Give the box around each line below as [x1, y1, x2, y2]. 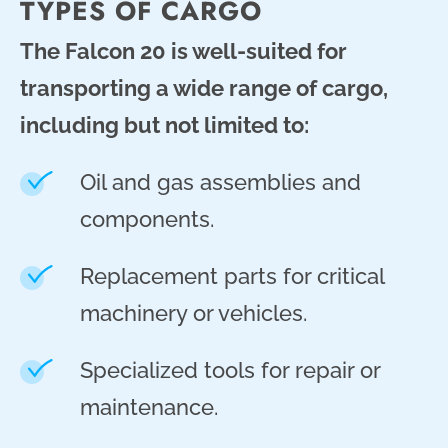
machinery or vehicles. [80, 299, 307, 326]
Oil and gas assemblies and [80, 168, 361, 195]
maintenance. [80, 393, 218, 420]
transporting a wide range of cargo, [20, 74, 388, 101]
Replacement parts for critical [80, 262, 384, 289]
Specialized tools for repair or [80, 356, 380, 383]
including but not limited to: [20, 111, 309, 138]
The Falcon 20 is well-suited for [20, 37, 347, 64]
